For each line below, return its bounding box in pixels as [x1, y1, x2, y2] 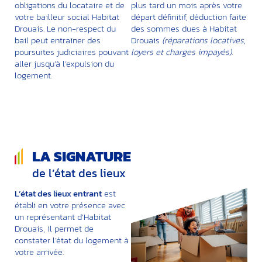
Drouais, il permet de [15, 222, 94, 236]
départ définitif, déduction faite [131, 10, 246, 24]
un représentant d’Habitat [15, 210, 111, 224]
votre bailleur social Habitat [15, 10, 119, 24]
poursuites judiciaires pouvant [15, 45, 129, 59]
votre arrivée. [15, 245, 64, 259]
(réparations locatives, [162, 33, 246, 47]
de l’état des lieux [32, 164, 126, 182]
